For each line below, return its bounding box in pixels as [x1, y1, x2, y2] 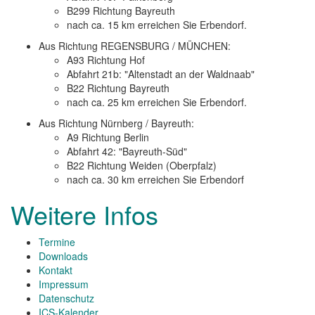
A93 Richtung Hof [67, 53, 145, 67]
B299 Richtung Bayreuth [67, 4, 175, 18]
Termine [39, 235, 75, 249]
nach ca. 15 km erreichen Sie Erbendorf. [67, 18, 247, 32]
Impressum [39, 277, 89, 291]
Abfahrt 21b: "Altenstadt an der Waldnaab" [67, 67, 255, 81]
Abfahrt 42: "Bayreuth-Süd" [67, 144, 187, 158]
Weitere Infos [11, 196, 158, 232]
